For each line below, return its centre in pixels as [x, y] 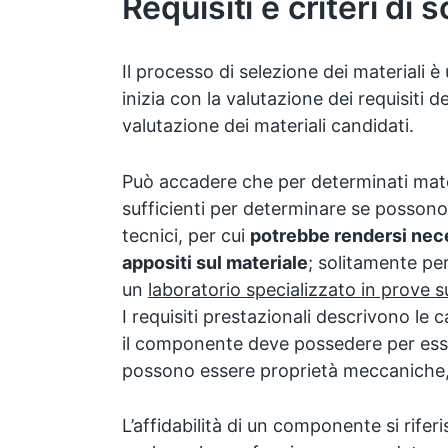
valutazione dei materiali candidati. [267, 125]
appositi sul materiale [214, 262]
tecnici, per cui [185, 235]
